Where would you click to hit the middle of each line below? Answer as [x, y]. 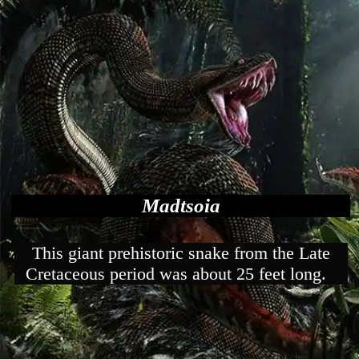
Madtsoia [181, 205]
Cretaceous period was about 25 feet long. [181, 274]
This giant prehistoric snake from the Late [181, 253]
